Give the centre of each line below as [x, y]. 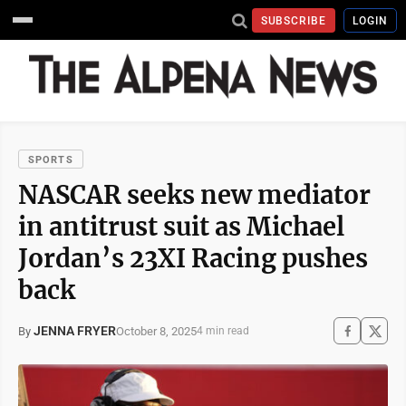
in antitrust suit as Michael [181, 227]
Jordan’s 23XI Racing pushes [193, 258]
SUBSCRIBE [294, 20]
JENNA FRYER [75, 331]
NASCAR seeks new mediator [194, 195]
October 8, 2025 [156, 331]
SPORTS [51, 160]
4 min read [223, 331]
